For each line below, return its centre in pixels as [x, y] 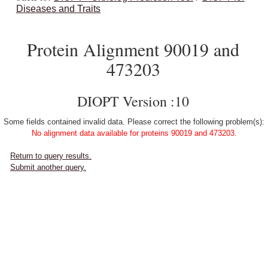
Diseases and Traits [58, 9]
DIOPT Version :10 [133, 101]
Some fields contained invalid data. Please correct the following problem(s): [134, 122]
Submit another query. [48, 167]
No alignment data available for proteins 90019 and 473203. [134, 133]
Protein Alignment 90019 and [133, 49]
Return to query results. [51, 156]
